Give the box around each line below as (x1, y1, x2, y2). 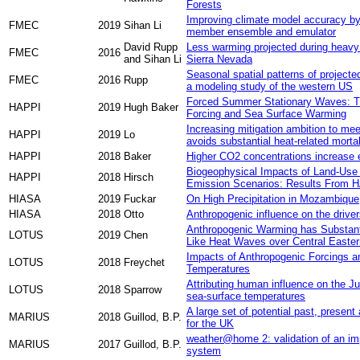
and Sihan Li (124, 52, 182, 65)
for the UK (186, 317, 234, 329)
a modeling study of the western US (186, 80, 353, 92)
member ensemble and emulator (186, 25, 336, 38)
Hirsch (124, 170, 153, 183)
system (186, 344, 221, 357)
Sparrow (124, 283, 162, 296)
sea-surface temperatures (186, 289, 305, 302)
